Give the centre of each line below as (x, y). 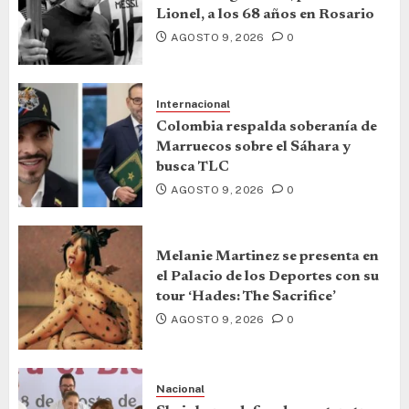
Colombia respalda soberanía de (267, 126)
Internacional (193, 104)
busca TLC (193, 167)
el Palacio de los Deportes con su (267, 277)
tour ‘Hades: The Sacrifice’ (246, 297)
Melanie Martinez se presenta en (267, 257)
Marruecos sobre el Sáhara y (253, 147)
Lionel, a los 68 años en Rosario (265, 14)
